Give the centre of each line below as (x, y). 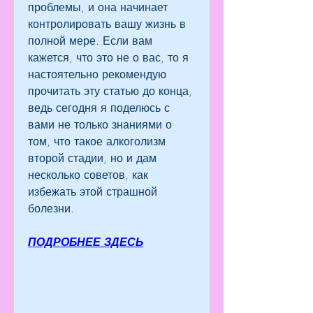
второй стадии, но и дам (92, 158)
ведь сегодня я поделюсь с (99, 108)
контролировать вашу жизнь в (107, 24)
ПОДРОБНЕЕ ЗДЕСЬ (86, 242)
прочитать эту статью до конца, (110, 91)
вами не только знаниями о (100, 125)
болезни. (51, 209)
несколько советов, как (88, 175)
